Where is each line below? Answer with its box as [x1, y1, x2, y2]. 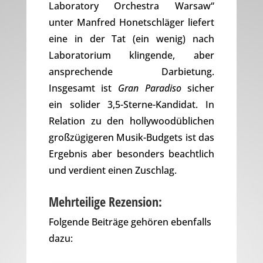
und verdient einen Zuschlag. [48, 164, 177, 177]
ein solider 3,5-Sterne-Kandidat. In [48, 98, 215, 112]
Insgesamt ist [48, 82, 118, 95]
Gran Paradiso [118, 82, 181, 95]
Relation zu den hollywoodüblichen [48, 114, 215, 128]
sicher [181, 82, 215, 95]
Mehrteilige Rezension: [48, 193, 162, 211]
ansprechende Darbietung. [48, 65, 215, 79]
